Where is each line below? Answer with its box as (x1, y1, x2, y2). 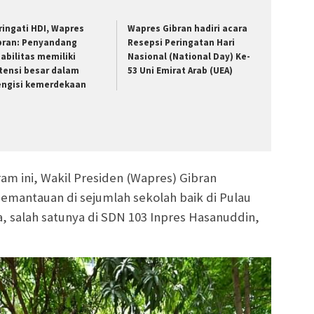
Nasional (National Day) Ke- (128, 50, 251, 63)
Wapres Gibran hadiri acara (128, 22, 248, 35)
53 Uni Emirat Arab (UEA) (128, 64, 233, 77)
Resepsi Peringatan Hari (128, 36, 235, 49)
